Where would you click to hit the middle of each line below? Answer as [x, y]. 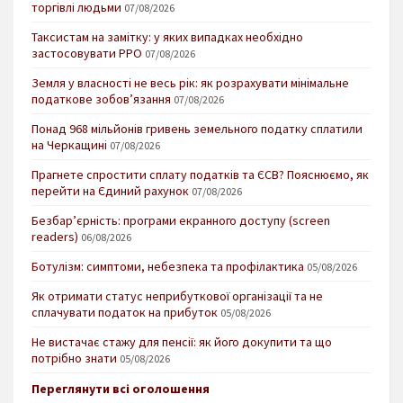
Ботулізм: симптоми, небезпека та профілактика [168, 266]
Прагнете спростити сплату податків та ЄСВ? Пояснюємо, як [200, 174]
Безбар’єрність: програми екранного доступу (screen [181, 220]
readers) [55, 236]
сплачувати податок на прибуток [125, 312]
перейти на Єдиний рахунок [110, 190]
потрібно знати [74, 358]
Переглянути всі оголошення [121, 388]
